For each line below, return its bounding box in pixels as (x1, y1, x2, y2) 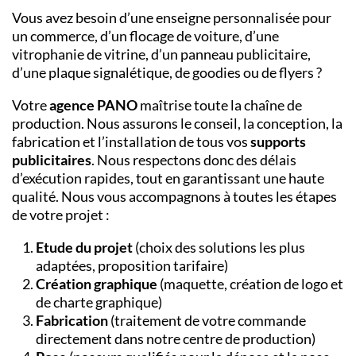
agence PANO (49, 95, 137, 114)
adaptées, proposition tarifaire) (36, 256, 228, 274)
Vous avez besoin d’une (12, 8, 156, 26)
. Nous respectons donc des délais (91, 150, 296, 168)
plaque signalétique (48, 63, 169, 81)
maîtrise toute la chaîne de (137, 95, 302, 114)
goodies (192, 63, 241, 81)
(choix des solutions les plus (133, 238, 305, 256)
